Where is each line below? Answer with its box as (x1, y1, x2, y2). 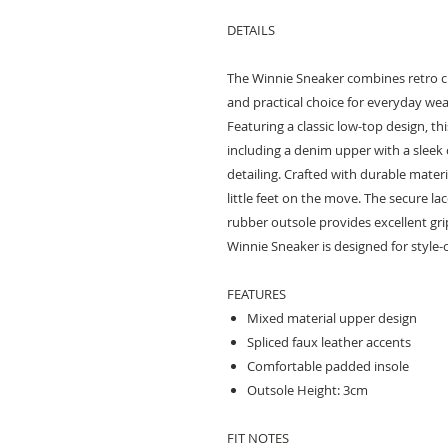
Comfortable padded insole (247, 357, 409, 375)
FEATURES (227, 285, 286, 303)
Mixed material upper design (247, 309, 417, 327)
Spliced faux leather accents (247, 333, 411, 351)
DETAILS (227, 21, 275, 39)
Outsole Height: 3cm (247, 381, 368, 399)
